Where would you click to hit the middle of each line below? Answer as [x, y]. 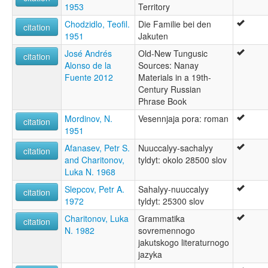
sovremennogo [167, 230]
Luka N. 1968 [90, 171]
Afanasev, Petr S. [97, 147]
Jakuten [153, 36]
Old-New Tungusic [173, 53]
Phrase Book [162, 101]
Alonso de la [88, 65]
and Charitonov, [95, 159]
